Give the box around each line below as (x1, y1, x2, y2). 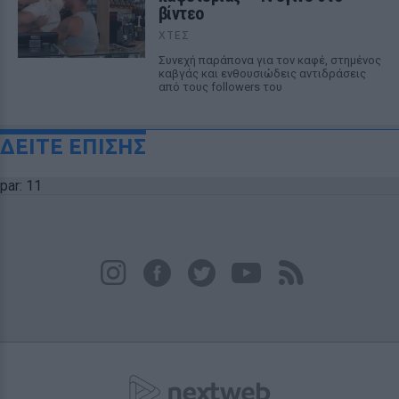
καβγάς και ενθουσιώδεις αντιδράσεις (158, 67, 366, 80)
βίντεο (158, 3, 204, 24)
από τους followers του (158, 80, 282, 94)
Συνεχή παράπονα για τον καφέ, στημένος (158, 53, 381, 67)
